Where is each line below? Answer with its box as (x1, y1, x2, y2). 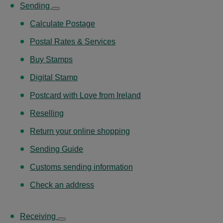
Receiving (20, 212, 58, 221)
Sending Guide (30, 144, 83, 153)
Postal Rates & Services (30, 37, 115, 46)
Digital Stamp (30, 73, 78, 82)
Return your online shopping (30, 126, 130, 135)
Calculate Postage (30, 19, 95, 28)
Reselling (30, 109, 64, 117)
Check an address (30, 180, 94, 189)
